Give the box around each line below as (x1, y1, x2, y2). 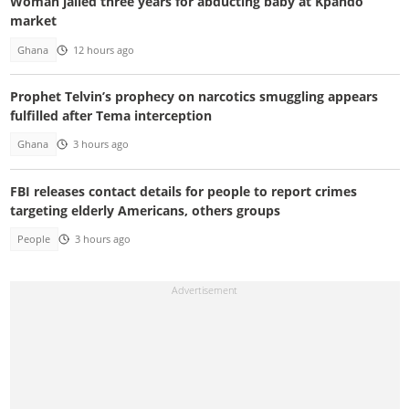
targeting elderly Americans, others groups (9, 201, 280, 219)
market (9, 12, 57, 30)
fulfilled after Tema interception (9, 107, 212, 125)
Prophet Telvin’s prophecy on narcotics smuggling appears (9, 88, 378, 106)
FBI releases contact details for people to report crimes (9, 182, 357, 200)
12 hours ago (72, 43, 134, 57)
